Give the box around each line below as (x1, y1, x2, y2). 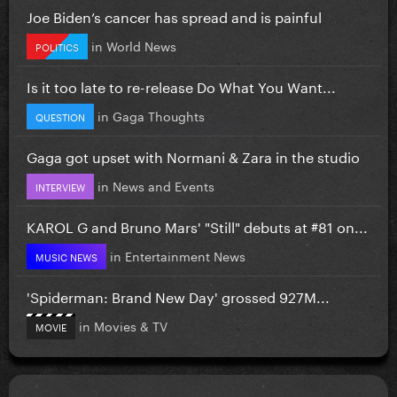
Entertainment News (125, 245, 245, 265)
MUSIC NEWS (35, 247, 97, 264)
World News (106, 35, 176, 55)
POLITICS (35, 37, 79, 54)
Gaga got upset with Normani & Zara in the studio (27, 144, 360, 167)
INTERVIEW (35, 177, 85, 194)
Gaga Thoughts (113, 105, 205, 125)
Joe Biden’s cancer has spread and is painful (27, 4, 322, 27)
